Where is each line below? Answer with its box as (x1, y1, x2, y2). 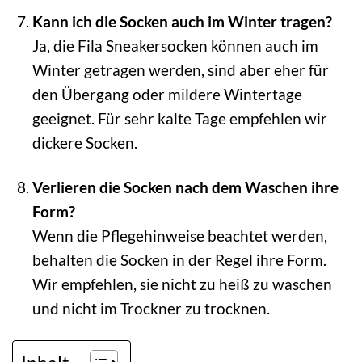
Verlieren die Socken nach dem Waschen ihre (32, 177, 339, 196)
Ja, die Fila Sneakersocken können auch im (32, 36, 318, 55)
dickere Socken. (32, 133, 137, 152)
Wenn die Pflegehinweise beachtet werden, (32, 225, 327, 245)
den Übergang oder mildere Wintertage (32, 84, 302, 103)
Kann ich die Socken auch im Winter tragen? (32, 11, 332, 31)
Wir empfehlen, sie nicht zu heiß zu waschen (32, 274, 332, 293)
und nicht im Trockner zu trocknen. (32, 298, 270, 318)
